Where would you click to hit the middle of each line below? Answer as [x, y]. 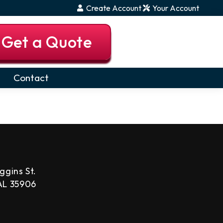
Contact [31, 78]
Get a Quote [47, 42]
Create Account [113, 8]
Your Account [176, 8]
